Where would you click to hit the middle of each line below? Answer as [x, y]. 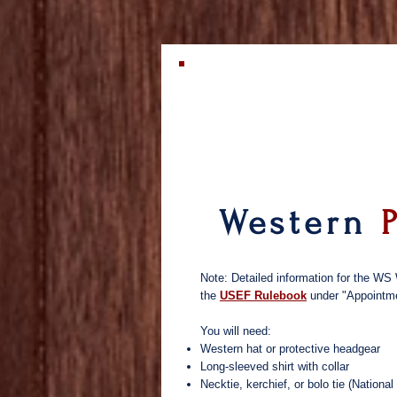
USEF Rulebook [263, 296]
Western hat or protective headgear [290, 349]
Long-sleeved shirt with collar [275, 366]
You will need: [236, 331]
